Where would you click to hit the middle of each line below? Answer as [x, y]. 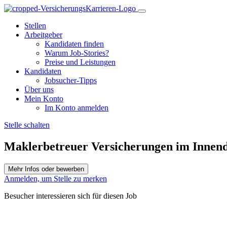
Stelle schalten [27, 125]
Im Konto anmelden [77, 108]
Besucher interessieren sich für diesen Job [70, 196]
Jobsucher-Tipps [71, 80]
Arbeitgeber [43, 35]
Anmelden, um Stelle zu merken [55, 178]
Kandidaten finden [74, 44]
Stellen [35, 26]
